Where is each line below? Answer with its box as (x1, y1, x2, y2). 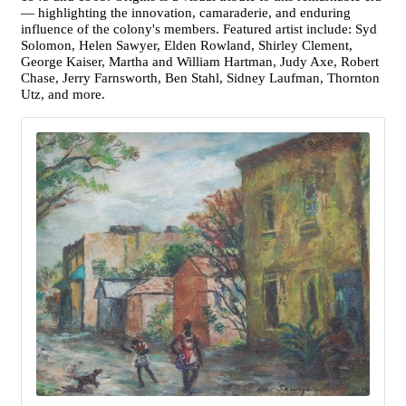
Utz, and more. (21, 87, 105, 101)
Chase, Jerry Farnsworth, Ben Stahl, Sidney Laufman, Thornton (21, 71, 380, 85)
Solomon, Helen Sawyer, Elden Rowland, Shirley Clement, (21, 38, 353, 53)
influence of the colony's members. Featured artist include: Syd (21, 22, 377, 36)
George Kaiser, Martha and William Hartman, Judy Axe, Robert (21, 54, 379, 69)
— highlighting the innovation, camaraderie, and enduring (21, 5, 351, 20)
